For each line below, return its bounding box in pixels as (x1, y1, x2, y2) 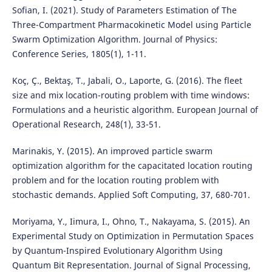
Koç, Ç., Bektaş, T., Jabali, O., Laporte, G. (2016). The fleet (12, 75, 242, 87)
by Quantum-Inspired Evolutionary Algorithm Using (12, 245, 223, 257)
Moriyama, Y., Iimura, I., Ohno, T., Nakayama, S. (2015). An (12, 216, 250, 228)
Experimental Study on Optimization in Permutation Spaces (12, 230, 254, 242)
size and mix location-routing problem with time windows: (12, 89, 250, 101)
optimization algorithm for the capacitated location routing (12, 160, 253, 172)
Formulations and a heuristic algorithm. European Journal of (12, 104, 258, 116)
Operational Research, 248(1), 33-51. (12, 118, 161, 131)
